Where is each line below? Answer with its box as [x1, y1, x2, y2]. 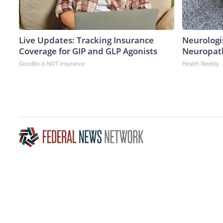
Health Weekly [182, 59, 219, 67]
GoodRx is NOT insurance [19, 59, 85, 67]
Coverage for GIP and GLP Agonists [19, 45, 157, 57]
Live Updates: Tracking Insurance [19, 34, 154, 46]
